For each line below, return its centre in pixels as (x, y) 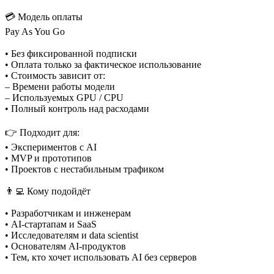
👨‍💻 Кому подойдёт (48, 191)
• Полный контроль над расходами (77, 108)
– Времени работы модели (60, 86)
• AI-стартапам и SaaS (51, 224)
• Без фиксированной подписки (71, 53)
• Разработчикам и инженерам (68, 213)
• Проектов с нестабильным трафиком (84, 169)
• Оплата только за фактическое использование (103, 64)
